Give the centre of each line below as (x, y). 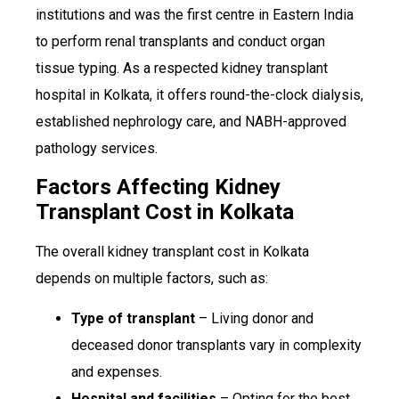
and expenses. (117, 371)
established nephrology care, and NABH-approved (191, 121)
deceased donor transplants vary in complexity (216, 345)
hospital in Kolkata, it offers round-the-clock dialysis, (199, 94)
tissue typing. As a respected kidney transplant (182, 68)
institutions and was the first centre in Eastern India (195, 14)
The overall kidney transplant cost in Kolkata (172, 252)
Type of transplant (133, 318)
